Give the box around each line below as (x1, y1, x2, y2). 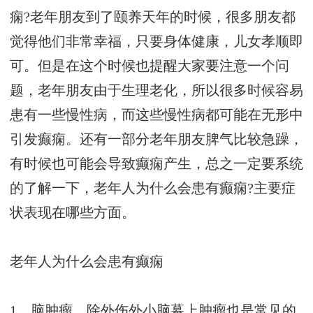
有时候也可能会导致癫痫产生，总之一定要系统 (10, 156, 303, 172)
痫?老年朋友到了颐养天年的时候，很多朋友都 (10, 10, 296, 25)
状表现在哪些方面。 (10, 205, 136, 221)
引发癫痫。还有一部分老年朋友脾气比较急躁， (10, 132, 303, 147)
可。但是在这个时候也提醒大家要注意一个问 (10, 59, 289, 74)
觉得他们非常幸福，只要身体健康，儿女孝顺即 (10, 34, 303, 50)
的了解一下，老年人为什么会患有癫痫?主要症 (10, 181, 296, 196)
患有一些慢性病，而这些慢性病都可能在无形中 (10, 108, 303, 123)
